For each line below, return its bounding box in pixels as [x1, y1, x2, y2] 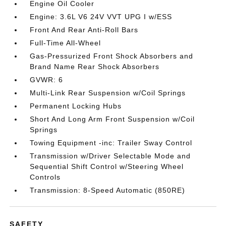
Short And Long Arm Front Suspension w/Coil [30, 115, 195, 123]
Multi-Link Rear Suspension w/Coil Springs [30, 88, 186, 97]
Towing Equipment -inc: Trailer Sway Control [30, 138, 193, 147]
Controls [30, 173, 61, 181]
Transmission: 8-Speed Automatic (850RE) [30, 186, 186, 194]
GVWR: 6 [30, 75, 64, 84]
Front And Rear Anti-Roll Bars [30, 25, 139, 34]
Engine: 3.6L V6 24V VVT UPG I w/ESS [30, 12, 173, 21]
